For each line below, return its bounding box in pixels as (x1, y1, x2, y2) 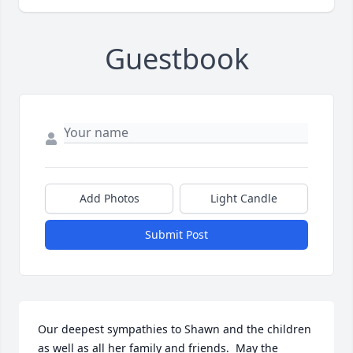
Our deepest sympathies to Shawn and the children (38, 321, 311, 337)
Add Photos (79, 191, 139, 206)
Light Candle (210, 191, 277, 206)
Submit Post (145, 227, 208, 243)
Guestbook (104, 39, 249, 79)
